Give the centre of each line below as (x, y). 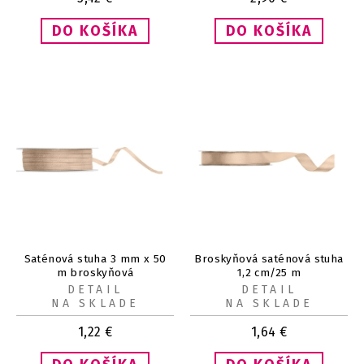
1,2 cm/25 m (269, 272)
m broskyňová (95, 272)
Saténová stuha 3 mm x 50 (95, 258)
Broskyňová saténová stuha (269, 258)
